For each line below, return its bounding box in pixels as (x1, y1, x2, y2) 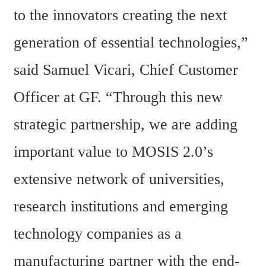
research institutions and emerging (14, 198, 228, 216)
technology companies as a (14, 225, 182, 243)
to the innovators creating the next (14, 7, 227, 24)
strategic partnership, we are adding (14, 116, 237, 134)
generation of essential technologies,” (14, 34, 248, 52)
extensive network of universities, (14, 170, 224, 188)
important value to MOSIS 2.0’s (14, 143, 213, 161)
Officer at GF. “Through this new (14, 88, 223, 106)
